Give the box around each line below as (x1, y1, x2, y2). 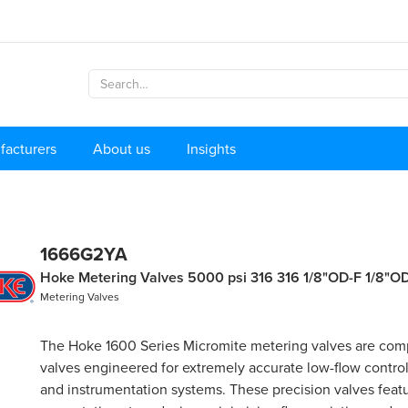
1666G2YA (40, 240, 127, 267)
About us (93, 138, 150, 158)
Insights (187, 138, 236, 158)
